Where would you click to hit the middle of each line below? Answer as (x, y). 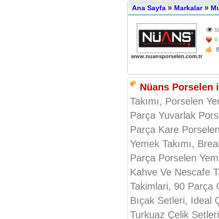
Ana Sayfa (149, 8)
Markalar (188, 8)
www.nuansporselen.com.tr (167, 56)
